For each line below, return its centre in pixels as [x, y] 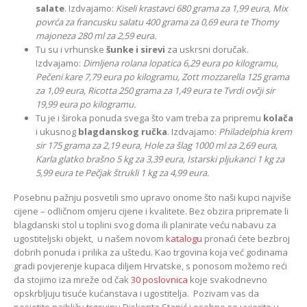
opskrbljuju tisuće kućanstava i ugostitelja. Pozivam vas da [136, 293]
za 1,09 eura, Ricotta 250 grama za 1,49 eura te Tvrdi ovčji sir [155, 90]
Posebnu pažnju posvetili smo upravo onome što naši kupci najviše [152, 197]
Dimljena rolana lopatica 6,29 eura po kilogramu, [181, 63]
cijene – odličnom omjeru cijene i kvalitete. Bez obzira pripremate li [151, 211]
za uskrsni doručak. [207, 49]
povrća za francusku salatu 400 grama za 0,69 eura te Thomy [157, 22]
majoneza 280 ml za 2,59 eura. [96, 35]
